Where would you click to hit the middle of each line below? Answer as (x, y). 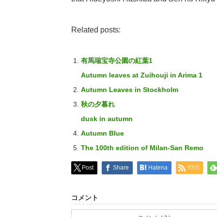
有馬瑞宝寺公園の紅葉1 (116, 61)
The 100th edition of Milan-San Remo (142, 148)
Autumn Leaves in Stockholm (129, 90)
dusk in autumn (107, 119)
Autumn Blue (102, 133)
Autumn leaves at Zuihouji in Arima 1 (141, 75)
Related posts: (96, 30)
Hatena (158, 168)
